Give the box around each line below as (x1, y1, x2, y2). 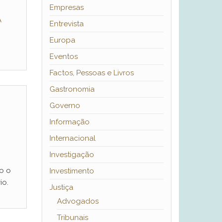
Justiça (49, 183, 73, 192)
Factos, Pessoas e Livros (49, 68, 134, 78)
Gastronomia (49, 85, 95, 94)
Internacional (49, 134, 96, 143)
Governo (49, 101, 80, 111)
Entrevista (49, 19, 84, 29)
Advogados (56, 197, 99, 206)
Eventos (49, 52, 78, 61)
